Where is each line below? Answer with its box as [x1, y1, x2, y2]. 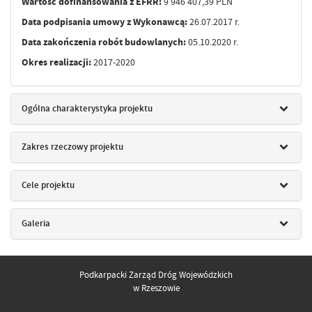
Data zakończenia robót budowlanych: [22, 35, 186, 49]
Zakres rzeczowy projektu [22, 141, 123, 153]
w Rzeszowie [132, 282, 180, 295]
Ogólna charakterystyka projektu [22, 102, 153, 115]
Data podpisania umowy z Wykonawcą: [22, 15, 187, 29]
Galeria [22, 217, 50, 230]
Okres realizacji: [22, 55, 91, 69]
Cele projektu [22, 179, 75, 192]
